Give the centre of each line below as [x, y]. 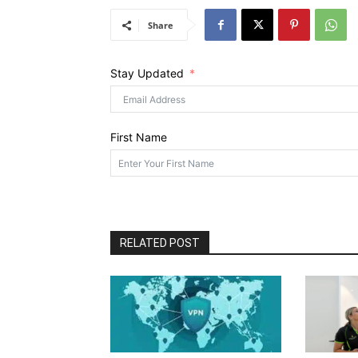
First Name [139, 137]
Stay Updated [147, 73]
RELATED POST [160, 243]
